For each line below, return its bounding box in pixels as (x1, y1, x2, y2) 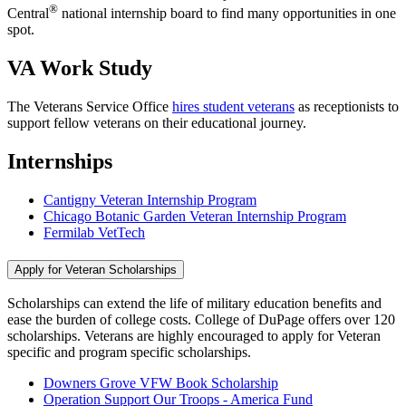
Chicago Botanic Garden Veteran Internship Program (43, 208, 346, 224)
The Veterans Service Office (7, 99, 169, 115)
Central (7, 5, 49, 22)
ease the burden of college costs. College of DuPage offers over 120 (7, 312, 395, 328)
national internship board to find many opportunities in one (58, 5, 396, 22)
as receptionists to (298, 99, 399, 115)
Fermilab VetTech (43, 224, 145, 240)
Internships (7, 149, 112, 173)
